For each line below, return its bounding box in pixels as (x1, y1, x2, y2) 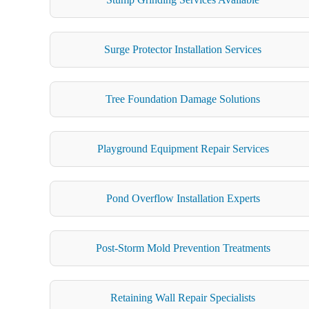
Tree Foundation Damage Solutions (106, 92, 261, 105)
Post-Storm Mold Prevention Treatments (95, 241, 270, 254)
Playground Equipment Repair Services (97, 142, 269, 154)
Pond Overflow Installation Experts (106, 192, 260, 204)
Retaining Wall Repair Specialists (110, 291, 256, 303)
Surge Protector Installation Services (104, 43, 262, 55)
